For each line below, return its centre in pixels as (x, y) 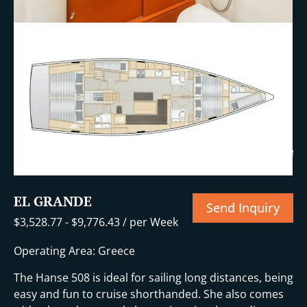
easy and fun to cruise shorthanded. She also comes (149, 294)
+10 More (274, 152)
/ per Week (149, 222)
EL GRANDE (53, 201)
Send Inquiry (243, 208)
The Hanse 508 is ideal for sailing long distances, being (153, 277)
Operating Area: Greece (74, 250)
